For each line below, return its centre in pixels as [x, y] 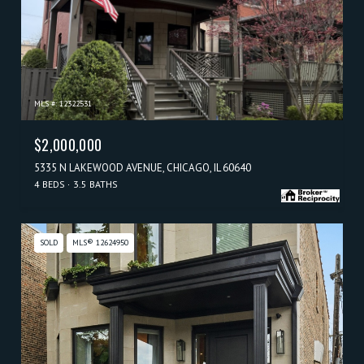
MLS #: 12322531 [63, 104]
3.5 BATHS [95, 184]
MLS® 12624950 [100, 243]
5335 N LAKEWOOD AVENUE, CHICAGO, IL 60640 [143, 168]
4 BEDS [50, 184]
